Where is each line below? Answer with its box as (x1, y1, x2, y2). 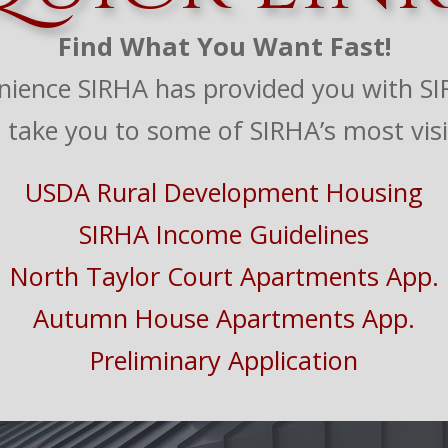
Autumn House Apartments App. (33, 301, 415, 336)
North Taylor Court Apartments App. (9, 259, 439, 294)
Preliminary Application (90, 343, 358, 378)
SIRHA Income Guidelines (79, 217, 369, 252)
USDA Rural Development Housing (25, 175, 423, 210)
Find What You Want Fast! (57, 29, 391, 64)
